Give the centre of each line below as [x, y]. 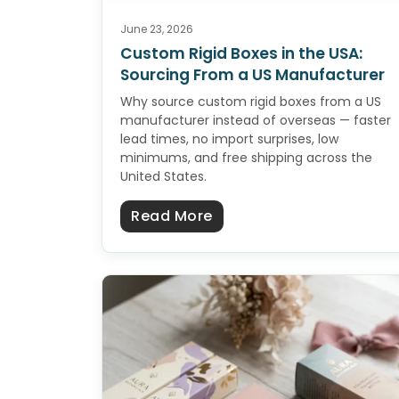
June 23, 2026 [157, 29]
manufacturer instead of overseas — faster [256, 121]
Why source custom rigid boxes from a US [251, 102]
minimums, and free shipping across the [246, 158]
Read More [172, 216]
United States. [163, 177]
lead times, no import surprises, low [229, 139]
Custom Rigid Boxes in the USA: [241, 54]
